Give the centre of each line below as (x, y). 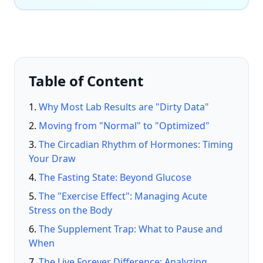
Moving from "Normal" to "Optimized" (124, 126)
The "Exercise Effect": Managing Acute (123, 196)
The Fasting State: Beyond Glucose (115, 177)
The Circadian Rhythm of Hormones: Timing (136, 144)
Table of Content (86, 81)
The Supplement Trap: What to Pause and (131, 229)
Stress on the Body (70, 210)
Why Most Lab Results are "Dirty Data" (124, 107)
